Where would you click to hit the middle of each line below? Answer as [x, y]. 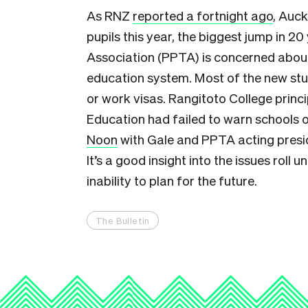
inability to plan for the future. [172, 180]
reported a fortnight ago [203, 15]
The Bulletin [123, 220]
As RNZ [110, 15]
